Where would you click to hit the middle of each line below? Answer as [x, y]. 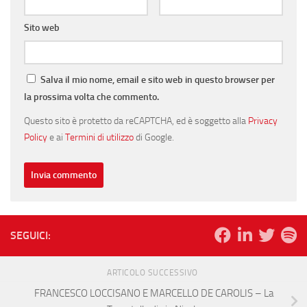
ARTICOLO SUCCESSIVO [153, 273]
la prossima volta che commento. [91, 97]
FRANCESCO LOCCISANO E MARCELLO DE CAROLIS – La [153, 294]
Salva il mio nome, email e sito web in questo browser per [158, 80]
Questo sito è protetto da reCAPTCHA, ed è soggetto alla [136, 121]
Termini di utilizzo [99, 137]
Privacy [263, 121]
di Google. [154, 137]
